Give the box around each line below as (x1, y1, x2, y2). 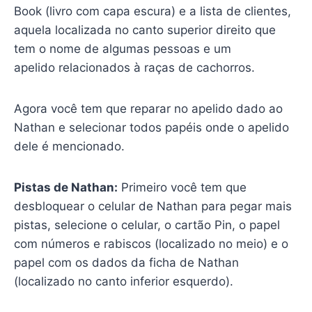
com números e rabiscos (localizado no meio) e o (13, 236, 288, 251)
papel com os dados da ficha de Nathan (13, 255, 239, 270)
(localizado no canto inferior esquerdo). (13, 274, 233, 288)
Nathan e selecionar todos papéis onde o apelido (13, 120, 289, 134)
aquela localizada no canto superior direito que (13, 22, 276, 37)
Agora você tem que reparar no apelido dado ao (13, 101, 283, 116)
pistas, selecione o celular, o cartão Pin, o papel (13, 217, 280, 232)
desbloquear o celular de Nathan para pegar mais (13, 198, 292, 213)
